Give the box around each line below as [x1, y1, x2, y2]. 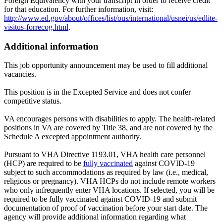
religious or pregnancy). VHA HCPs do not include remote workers [4, 177, 216, 186]
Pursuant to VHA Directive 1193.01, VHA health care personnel [4, 150, 206, 159]
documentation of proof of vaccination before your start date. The [4, 204, 208, 213]
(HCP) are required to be [4, 159, 83, 168]
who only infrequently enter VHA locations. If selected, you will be [4, 186, 215, 195]
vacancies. [4, 70, 36, 79]
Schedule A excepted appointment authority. [4, 132, 141, 141]
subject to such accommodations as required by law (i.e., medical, [4, 168, 208, 177]
